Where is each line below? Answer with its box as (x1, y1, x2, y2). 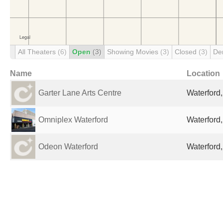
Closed (175, 48, 199, 56)
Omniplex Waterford (38, 115, 108, 124)
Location (187, 69, 220, 78)
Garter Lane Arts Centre (38, 89, 121, 97)
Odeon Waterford (38, 142, 98, 151)
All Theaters (18, 48, 58, 56)
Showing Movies (107, 48, 160, 56)
